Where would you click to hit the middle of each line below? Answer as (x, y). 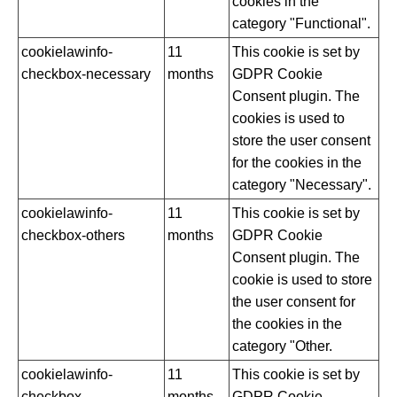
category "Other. (282, 346)
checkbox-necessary (86, 74)
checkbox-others (73, 236)
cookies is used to (288, 119)
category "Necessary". (302, 185)
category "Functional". (301, 24)
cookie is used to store (302, 280)
